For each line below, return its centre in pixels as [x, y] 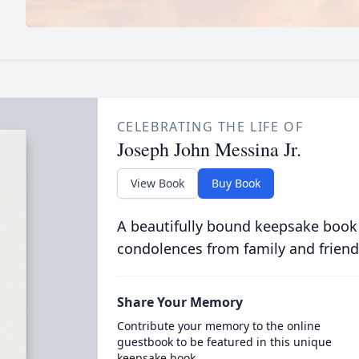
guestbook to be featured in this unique [224, 342]
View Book [157, 183]
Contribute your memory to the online [218, 326]
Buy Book [236, 183]
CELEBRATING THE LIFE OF [210, 127]
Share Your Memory [179, 302]
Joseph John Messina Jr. [209, 149]
